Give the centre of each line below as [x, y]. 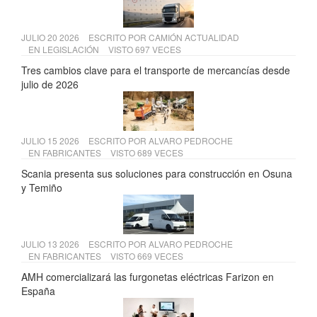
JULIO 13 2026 [51, 244]
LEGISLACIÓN [71, 50]
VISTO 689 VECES [147, 153]
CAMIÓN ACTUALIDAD [194, 38]
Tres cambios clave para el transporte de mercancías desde [156, 70]
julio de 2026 [50, 85]
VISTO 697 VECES [145, 50]
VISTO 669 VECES [147, 256]
